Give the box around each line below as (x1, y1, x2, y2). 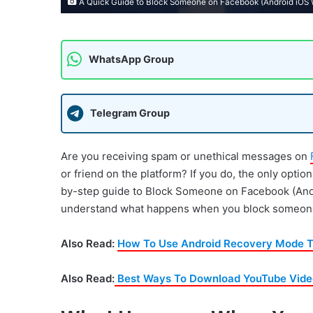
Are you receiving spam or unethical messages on (61, 149, 310, 163)
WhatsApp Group (89, 53, 174, 66)
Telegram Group (90, 107, 170, 119)
